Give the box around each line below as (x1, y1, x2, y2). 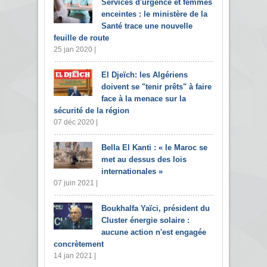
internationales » (101, 166, 163, 176)
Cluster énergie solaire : (101, 215, 190, 225)
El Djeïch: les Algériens (101, 70, 188, 79)
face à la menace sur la (101, 94, 186, 103)
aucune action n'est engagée (101, 227, 206, 237)
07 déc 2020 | (54, 117, 98, 126)
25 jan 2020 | (54, 45, 96, 54)
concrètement (54, 239, 104, 249)
